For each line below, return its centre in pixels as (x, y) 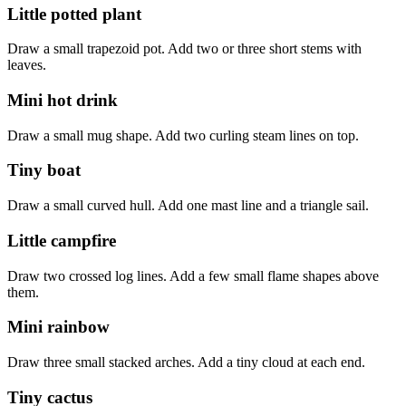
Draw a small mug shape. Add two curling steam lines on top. (183, 135)
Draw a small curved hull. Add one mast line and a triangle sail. (188, 206)
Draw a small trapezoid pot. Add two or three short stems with (184, 49)
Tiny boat (44, 170)
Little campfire (62, 240)
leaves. (27, 65)
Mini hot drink (63, 100)
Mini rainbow (58, 327)
